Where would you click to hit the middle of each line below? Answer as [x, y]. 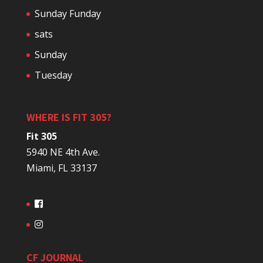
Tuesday [53, 75]
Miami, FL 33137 [61, 168]
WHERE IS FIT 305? [69, 117]
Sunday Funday [68, 14]
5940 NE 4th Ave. [63, 152]
